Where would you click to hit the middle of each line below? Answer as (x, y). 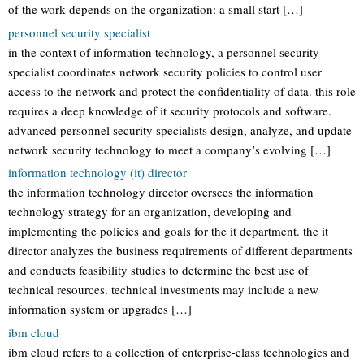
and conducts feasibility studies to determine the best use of (158, 270)
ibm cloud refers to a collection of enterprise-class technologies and (179, 351)
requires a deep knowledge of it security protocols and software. (170, 110)
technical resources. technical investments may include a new (163, 289)
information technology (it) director (97, 172)
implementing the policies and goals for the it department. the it (168, 231)
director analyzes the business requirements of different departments (180, 250)
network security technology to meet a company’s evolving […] (169, 149)
